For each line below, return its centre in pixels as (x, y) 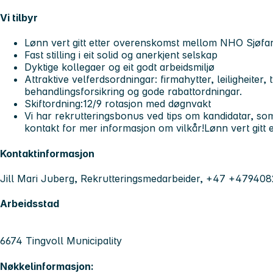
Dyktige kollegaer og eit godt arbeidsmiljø (119, 67)
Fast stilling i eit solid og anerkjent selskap (121, 55)
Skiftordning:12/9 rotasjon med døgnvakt (118, 104)
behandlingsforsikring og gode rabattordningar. (133, 92)
